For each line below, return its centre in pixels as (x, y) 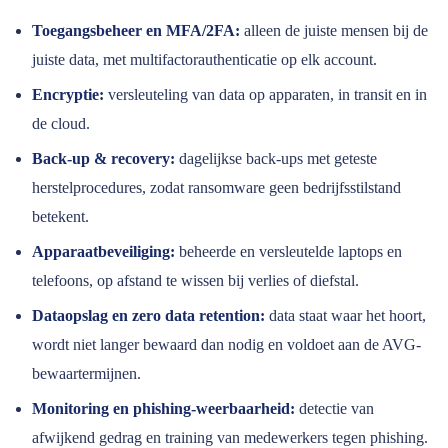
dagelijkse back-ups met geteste (276, 159)
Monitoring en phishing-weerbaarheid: (163, 409)
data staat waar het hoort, (345, 316)
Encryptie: (68, 95)
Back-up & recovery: (103, 159)
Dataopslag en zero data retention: (148, 316)
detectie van (334, 409)
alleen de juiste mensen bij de (334, 31)
